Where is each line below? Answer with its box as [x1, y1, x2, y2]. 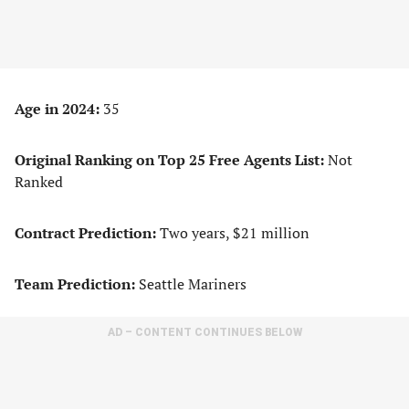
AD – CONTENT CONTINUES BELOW [107, 326, 302, 339]
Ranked [15, 172, 63, 192]
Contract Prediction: [15, 223, 160, 243]
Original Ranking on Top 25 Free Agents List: [15, 150, 328, 170]
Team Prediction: [15, 274, 135, 294]
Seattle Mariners [135, 274, 246, 294]
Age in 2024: [15, 99, 103, 119]
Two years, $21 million [160, 223, 309, 243]
